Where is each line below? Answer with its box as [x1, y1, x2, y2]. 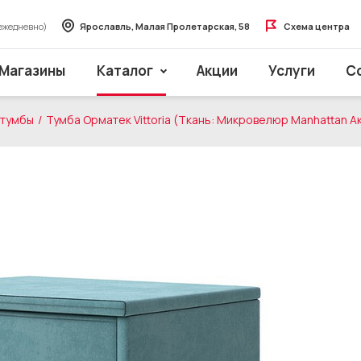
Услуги [268, 61, 316, 80]
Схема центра [284, 19, 350, 32]
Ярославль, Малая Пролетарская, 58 [80, 19, 250, 32]
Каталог [96, 61, 153, 80]
